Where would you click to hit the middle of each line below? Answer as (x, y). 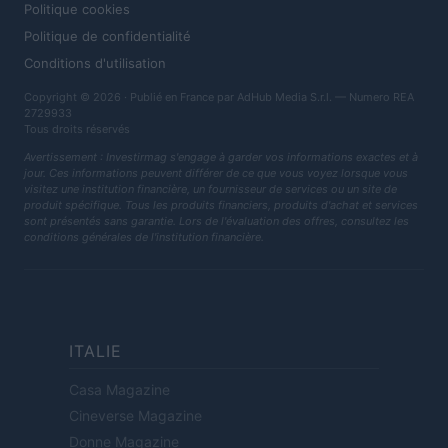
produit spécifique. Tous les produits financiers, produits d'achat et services (221, 205)
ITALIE (95, 351)
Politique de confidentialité (107, 36)
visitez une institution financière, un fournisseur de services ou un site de (210, 189)
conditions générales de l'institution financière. (144, 237)
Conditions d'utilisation (95, 63)
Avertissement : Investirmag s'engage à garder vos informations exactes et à (221, 157)
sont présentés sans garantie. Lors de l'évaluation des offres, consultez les (216, 221)
